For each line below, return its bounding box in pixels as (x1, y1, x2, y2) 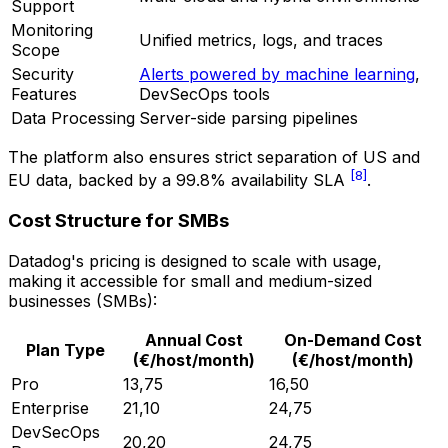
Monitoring (11, 20, 93, 41)
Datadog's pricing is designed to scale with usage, (8, 250, 382, 271)
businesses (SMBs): (8, 290, 157, 311)
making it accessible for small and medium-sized (8, 270, 372, 291)
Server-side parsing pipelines (139, 108, 358, 129)
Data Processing (11, 108, 135, 129)
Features (11, 84, 77, 105)
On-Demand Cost (284, 329, 422, 350)
